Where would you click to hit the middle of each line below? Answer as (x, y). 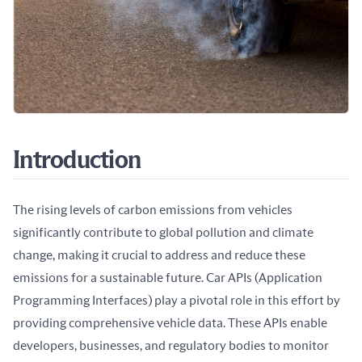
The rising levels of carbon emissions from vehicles (153, 210)
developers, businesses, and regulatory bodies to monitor (171, 346)
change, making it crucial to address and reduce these (159, 256)
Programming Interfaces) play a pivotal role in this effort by (177, 301)
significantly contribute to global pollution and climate (163, 233)
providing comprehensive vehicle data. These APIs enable (170, 324)
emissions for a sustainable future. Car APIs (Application (168, 278)
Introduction (77, 161)
